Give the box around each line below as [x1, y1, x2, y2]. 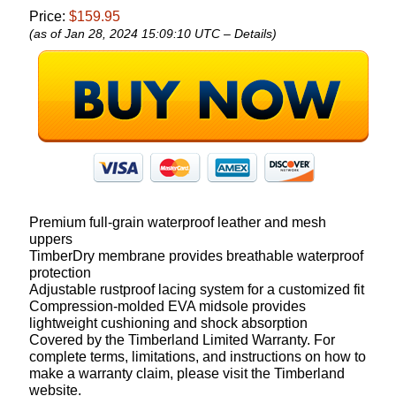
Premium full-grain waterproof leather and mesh [29, 214, 327, 231]
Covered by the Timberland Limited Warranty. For [29, 331, 336, 348]
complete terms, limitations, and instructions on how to [29, 348, 367, 365]
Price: [29, 8, 70, 25]
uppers [29, 231, 73, 247]
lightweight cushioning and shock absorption [29, 315, 308, 331]
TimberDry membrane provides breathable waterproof [29, 247, 364, 264]
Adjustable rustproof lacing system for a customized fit [29, 281, 365, 298]
